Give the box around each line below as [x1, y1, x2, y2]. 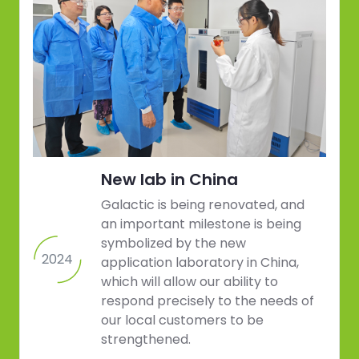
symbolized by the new [101, 234, 246, 253]
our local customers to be [101, 311, 264, 330]
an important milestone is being [101, 215, 301, 234]
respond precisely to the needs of [101, 292, 314, 311]
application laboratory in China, [101, 253, 299, 272]
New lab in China [101, 168, 238, 192]
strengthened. [101, 330, 191, 349]
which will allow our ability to [101, 272, 278, 292]
